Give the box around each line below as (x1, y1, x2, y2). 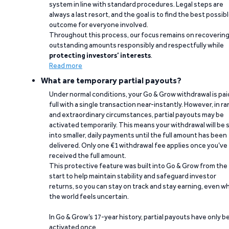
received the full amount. (49, 151, 126, 159)
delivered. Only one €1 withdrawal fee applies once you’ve (49, 141, 227, 149)
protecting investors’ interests (49, 51, 151, 59)
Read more (49, 61, 82, 70)
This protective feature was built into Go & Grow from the (49, 162, 227, 170)
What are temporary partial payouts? (41, 76, 181, 85)
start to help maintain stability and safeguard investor (49, 172, 216, 180)
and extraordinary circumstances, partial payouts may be (49, 110, 224, 119)
